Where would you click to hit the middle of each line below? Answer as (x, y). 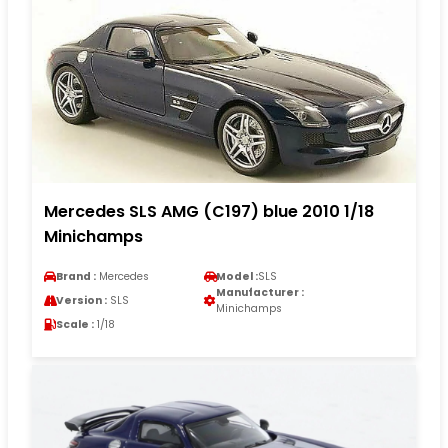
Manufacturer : (260, 292)
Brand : (76, 276)
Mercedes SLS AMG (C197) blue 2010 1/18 (209, 211)
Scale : (75, 324)
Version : (81, 300)
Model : (237, 276)
